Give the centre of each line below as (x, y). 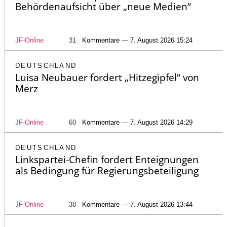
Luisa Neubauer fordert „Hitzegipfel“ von (107, 77)
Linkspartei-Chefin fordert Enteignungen (107, 159)
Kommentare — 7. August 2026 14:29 (137, 122)
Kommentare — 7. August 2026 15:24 (137, 40)
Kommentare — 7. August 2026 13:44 (137, 204)
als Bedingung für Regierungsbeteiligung (107, 171)
